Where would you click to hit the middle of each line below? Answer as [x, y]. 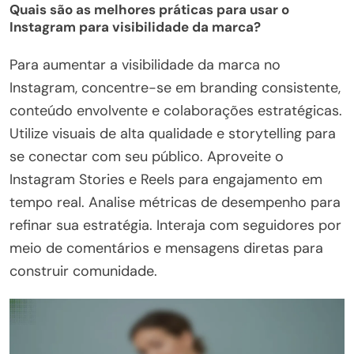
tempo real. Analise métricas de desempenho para [175, 202]
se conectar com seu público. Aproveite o [147, 156]
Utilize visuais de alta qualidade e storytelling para [173, 133]
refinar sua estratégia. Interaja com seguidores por [175, 225]
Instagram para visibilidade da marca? [135, 27]
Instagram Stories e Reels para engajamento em [166, 179]
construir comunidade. [83, 271]
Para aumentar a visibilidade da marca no [145, 64]
